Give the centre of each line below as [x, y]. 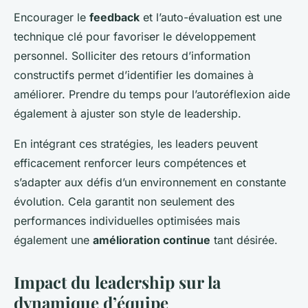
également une [53, 240]
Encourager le [52, 18]
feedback [114, 18]
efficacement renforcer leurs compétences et [130, 163]
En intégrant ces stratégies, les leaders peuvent [136, 144]
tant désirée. [244, 240]
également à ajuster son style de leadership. [128, 114]
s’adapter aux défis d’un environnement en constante [150, 183]
